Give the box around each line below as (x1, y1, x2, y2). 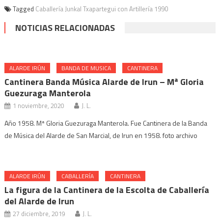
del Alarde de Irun (4, 194, 75, 208)
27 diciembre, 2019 (13, 209, 66, 219)
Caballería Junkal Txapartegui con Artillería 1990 (35, 4, 168, 14)
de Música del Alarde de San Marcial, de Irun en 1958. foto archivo (4, 130, 198, 140)
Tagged (12, 4, 35, 14)
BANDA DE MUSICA (61, 63, 111, 73)
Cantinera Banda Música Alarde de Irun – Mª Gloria (4, 75, 204, 88)
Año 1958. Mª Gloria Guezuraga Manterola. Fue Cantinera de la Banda (4, 118, 208, 128)
